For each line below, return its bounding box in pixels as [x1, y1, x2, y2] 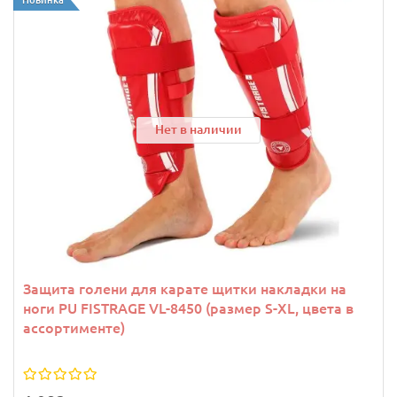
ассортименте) [23, 320, 125, 337]
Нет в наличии [155, 121, 242, 136]
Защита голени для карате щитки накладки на [23, 281, 346, 298]
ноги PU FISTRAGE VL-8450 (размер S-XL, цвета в [23, 300, 354, 317]
